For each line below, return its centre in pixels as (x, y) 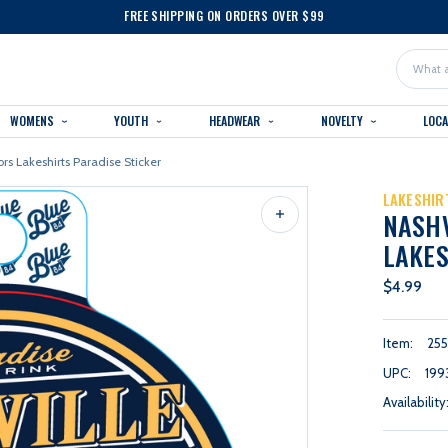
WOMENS (33, 120)
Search (420, 79)
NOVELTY (343, 120)
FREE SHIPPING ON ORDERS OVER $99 (224, 15)
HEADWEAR (236, 120)
